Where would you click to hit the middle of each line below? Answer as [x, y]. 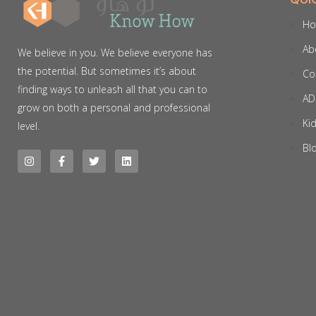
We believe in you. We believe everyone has [115, 53]
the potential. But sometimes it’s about [107, 71]
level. [29, 126]
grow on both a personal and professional [114, 108]
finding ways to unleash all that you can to [113, 90]
